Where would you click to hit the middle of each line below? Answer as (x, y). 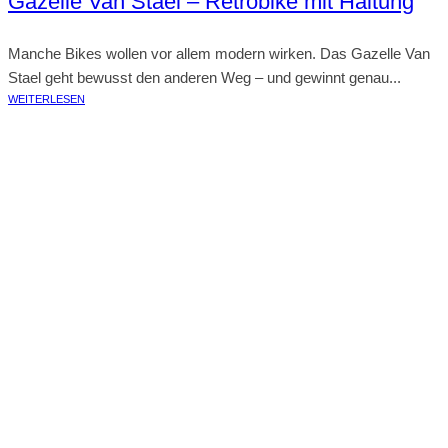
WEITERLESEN (46, 99)
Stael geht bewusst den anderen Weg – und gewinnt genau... (204, 77)
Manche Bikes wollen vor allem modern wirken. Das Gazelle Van (219, 53)
